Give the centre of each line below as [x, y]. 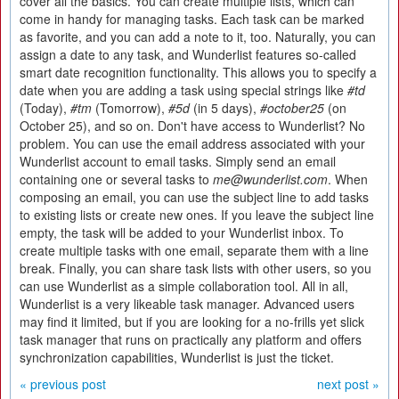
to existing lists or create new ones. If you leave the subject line [197, 215]
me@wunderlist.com [270, 179]
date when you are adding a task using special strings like [183, 90]
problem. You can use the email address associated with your [192, 143]
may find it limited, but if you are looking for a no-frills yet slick [192, 322]
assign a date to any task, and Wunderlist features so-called [188, 54]
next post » [348, 384]
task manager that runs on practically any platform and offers [191, 339]
